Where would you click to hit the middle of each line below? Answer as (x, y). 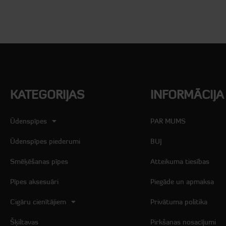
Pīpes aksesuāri (34, 182)
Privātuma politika (179, 202)
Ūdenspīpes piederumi (45, 142)
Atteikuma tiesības (180, 162)
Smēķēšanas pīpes (39, 162)
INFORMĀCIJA (187, 95)
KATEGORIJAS (47, 95)
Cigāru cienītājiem (38, 202)
